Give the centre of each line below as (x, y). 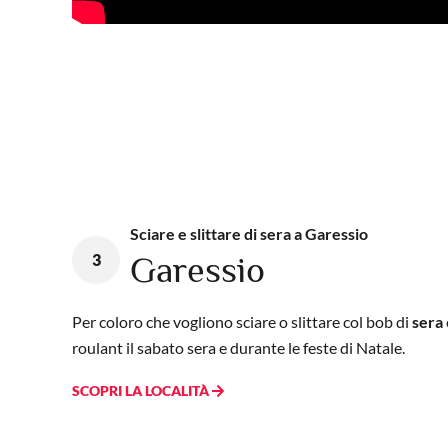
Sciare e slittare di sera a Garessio (249, 234)
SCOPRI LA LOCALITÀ (142, 391)
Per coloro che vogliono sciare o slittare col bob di (242, 322)
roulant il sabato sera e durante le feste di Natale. (238, 348)
